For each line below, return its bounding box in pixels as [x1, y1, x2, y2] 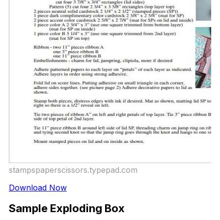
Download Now [9, 183, 67, 193]
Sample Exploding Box [9, 201, 125, 215]
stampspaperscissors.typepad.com [9, 165, 137, 175]
